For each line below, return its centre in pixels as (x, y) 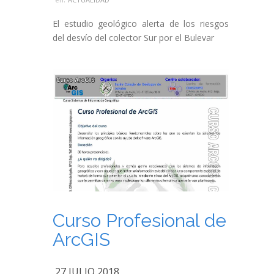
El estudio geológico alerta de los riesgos (141, 24)
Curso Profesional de (139, 220)
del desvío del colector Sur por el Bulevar (133, 38)
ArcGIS (81, 239)
